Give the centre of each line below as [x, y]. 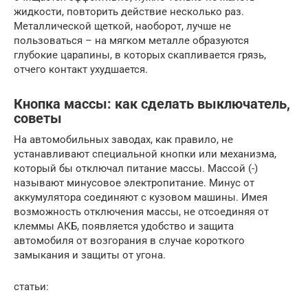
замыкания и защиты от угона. [90, 255]
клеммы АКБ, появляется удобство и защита [124, 226]
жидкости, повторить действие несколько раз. [129, 11]
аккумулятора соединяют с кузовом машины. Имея [141, 197]
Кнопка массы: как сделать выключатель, [152, 104]
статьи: [31, 286]
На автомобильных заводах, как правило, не [123, 139]
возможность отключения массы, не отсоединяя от [141, 211]
